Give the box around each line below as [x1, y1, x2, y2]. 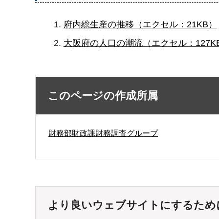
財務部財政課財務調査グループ [48, 129, 158, 137]
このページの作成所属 [48, 89, 158, 102]
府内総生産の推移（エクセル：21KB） [63, 20, 217, 30]
